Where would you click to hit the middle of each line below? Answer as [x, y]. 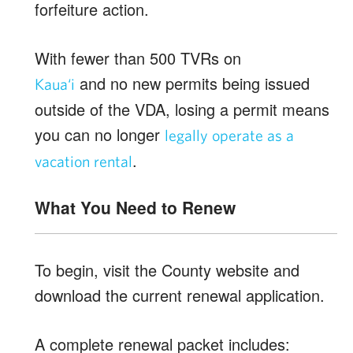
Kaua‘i [55, 84]
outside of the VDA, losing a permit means [182, 109]
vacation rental [84, 161]
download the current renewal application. [180, 295]
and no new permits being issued [192, 83]
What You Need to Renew [135, 207]
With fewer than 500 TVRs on [138, 58]
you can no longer [100, 134]
